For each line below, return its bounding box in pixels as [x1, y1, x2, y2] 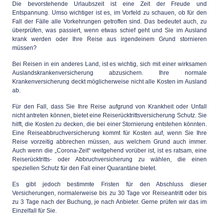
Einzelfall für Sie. [12, 207, 57, 214]
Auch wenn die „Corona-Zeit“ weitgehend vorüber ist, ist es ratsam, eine [12, 147, 207, 154]
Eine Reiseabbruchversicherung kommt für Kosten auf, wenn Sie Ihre [12, 130, 207, 136]
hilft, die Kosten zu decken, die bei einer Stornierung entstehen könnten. [12, 121, 207, 128]
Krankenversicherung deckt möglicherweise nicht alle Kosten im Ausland [12, 78, 207, 85]
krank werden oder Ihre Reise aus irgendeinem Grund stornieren [12, 36, 207, 43]
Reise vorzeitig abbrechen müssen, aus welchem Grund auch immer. [12, 138, 207, 145]
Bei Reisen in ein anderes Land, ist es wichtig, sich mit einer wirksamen [12, 61, 207, 67]
